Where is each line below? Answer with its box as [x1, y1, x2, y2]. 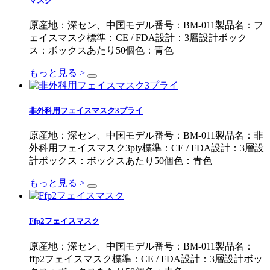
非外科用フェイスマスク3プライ [29, 106, 143, 116]
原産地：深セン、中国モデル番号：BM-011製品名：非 [29, 130, 263, 141]
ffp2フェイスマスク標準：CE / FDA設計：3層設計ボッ [29, 253, 263, 264]
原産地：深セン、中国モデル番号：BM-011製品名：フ [29, 19, 263, 30]
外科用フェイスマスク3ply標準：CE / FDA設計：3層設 [29, 143, 264, 154]
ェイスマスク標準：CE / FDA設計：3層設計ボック [29, 32, 247, 43]
